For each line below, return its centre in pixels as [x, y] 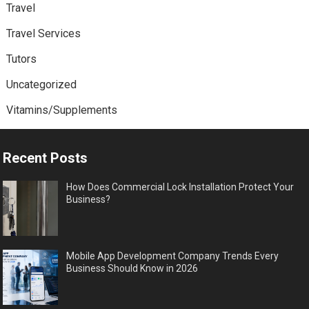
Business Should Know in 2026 [132, 268]
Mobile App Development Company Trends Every [173, 256]
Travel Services [43, 33]
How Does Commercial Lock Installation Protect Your [180, 187]
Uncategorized [41, 84]
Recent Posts [46, 158]
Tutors [21, 59]
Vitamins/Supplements [61, 110]
